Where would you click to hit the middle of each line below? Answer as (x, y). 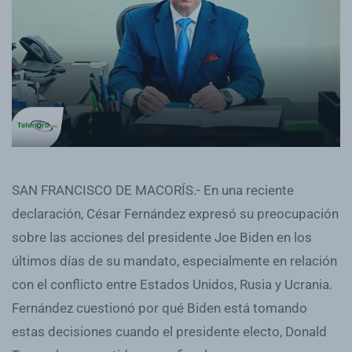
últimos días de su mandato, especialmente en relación (174, 260)
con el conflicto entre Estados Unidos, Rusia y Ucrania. (172, 284)
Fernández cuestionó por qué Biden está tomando (159, 308)
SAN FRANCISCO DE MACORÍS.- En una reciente (153, 190)
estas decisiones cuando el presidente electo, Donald (169, 331)
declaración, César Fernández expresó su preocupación (175, 213)
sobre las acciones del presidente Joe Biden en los (162, 237)
